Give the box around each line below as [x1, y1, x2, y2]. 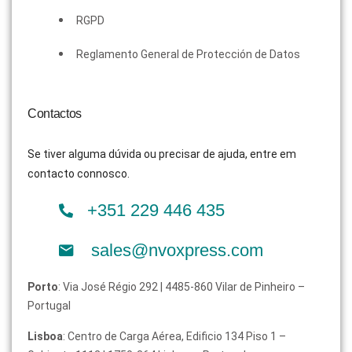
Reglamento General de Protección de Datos [76, 48, 300, 61]
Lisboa [27, 330, 63, 343]
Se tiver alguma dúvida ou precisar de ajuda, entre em [27, 148, 296, 161]
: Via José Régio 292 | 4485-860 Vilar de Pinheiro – [58, 280, 305, 294]
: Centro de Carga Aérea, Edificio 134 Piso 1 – [63, 330, 286, 343]
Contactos [27, 107, 82, 121]
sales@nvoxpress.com [90, 240, 263, 261]
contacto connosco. [27, 167, 130, 181]
